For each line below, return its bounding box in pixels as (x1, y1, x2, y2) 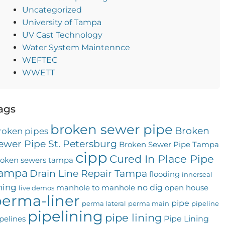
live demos (18, 184, 54, 192)
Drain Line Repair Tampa (29, 168, 147, 180)
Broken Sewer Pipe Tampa (119, 140, 219, 150)
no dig (137, 182, 163, 193)
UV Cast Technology (22, 30, 102, 40)
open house (164, 183, 208, 193)
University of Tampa (22, 18, 101, 28)
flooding (149, 170, 180, 179)
